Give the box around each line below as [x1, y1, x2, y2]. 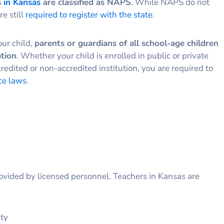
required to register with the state [25, 8, 152, 20]
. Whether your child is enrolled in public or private [16, 49, 208, 61]
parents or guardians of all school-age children [34, 37, 218, 49]
